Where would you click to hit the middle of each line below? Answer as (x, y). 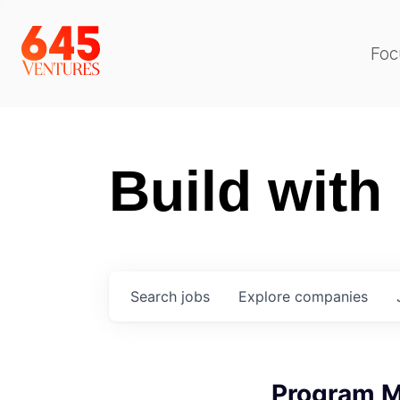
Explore (267, 296)
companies (331, 296)
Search (156, 296)
